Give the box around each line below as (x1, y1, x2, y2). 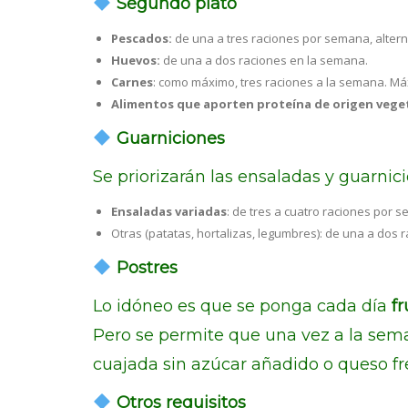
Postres (111, 258, 178, 278)
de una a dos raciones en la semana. (160, 52, 368, 68)
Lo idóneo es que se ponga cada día (93, 296, 392, 316)
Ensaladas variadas (111, 203, 227, 219)
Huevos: (111, 52, 160, 68)
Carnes (111, 74, 153, 90)
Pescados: (111, 30, 175, 46)
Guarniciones (111, 128, 225, 148)
